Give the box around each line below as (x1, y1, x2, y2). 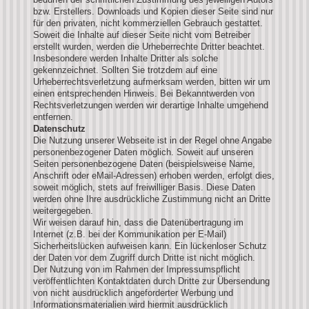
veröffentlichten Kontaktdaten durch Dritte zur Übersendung (33, 275, 270, 286)
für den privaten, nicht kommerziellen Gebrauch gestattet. (33, 17, 263, 28)
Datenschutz (33, 123, 86, 134)
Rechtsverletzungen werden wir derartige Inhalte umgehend (33, 99, 268, 110)
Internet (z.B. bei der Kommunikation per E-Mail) (33, 228, 226, 239)
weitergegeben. (33, 205, 93, 216)
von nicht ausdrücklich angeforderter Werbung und (33, 287, 233, 298)
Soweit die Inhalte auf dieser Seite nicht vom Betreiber (33, 29, 250, 40)
